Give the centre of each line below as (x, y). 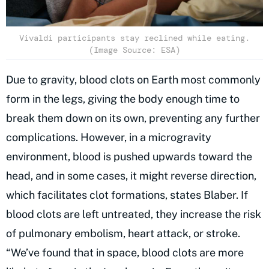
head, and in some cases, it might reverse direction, (131, 176)
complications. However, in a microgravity (109, 138)
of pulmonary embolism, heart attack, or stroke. (123, 234)
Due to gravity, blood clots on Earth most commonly (133, 80)
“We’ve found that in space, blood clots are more (125, 253)
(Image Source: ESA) (134, 50)
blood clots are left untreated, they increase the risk (134, 214)
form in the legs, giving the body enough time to (123, 99)
